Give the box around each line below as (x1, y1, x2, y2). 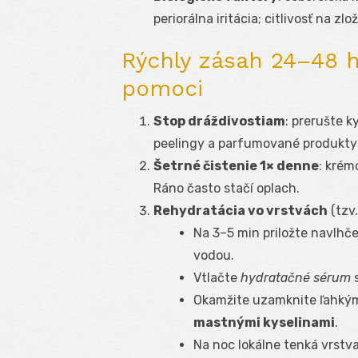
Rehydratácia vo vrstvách (153, 203, 328, 219)
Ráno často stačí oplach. (153, 181, 300, 197)
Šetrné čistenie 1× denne (153, 158, 319, 174)
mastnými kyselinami (193, 315, 335, 331)
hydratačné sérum (241, 270, 351, 286)
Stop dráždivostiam (153, 113, 285, 129)
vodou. (193, 248, 234, 264)
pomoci (121, 75, 203, 102)
